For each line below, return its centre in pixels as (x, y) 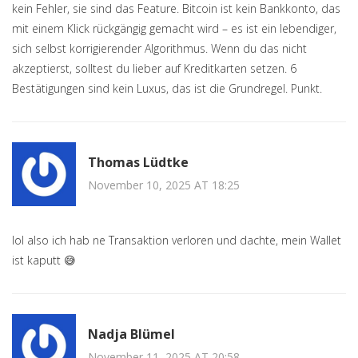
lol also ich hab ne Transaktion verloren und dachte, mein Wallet (177, 241)
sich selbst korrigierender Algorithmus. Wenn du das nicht (159, 49)
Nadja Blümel (131, 334)
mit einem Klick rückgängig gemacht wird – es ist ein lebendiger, (174, 29)
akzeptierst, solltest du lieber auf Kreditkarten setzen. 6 (154, 69)
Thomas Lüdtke (138, 162)
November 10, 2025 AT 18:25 (164, 185)
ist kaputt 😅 (44, 261)
